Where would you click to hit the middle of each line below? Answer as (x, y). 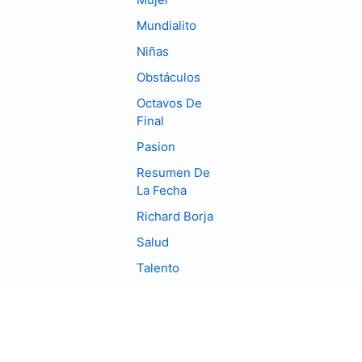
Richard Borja (175, 217)
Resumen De (174, 173)
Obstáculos (169, 78)
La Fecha (162, 191)
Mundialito (167, 26)
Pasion (156, 147)
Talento (158, 268)
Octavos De (170, 103)
